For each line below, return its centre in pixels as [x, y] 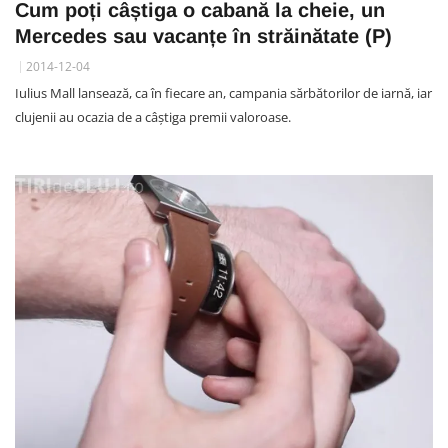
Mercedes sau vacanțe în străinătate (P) [203, 36]
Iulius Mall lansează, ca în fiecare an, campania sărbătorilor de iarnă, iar [223, 93]
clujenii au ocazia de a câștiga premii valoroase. [153, 117]
